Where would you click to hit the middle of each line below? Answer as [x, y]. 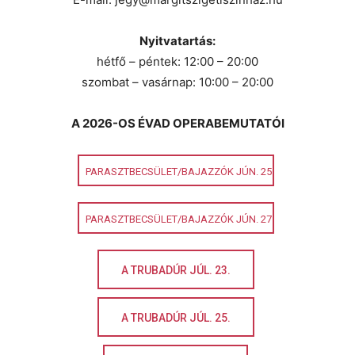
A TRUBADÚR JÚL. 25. [176, 318]
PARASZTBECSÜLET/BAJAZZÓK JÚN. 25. [179, 172]
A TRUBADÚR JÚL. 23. [176, 271]
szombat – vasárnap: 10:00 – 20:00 [177, 82]
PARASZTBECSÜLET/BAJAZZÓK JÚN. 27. [179, 219]
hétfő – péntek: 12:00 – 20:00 [177, 61]
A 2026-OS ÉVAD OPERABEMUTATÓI [177, 123]
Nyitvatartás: [177, 41]
